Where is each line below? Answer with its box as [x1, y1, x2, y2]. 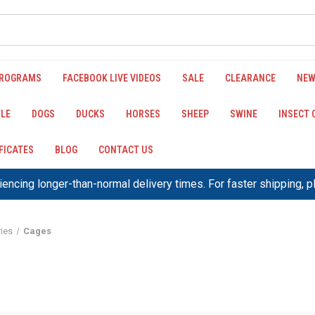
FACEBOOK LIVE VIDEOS [63, 72, 161, 84]
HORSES [126, 108, 160, 120]
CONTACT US [98, 144, 153, 155]
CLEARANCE [225, 72, 276, 84]
